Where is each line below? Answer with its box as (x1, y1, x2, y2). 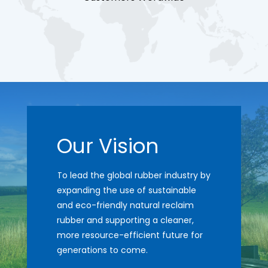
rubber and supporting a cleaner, (56, 214, 194, 226)
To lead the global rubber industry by (56, 169, 211, 181)
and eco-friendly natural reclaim (56, 199, 194, 211)
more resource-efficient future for (56, 229, 203, 241)
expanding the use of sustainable (56, 184, 196, 196)
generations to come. (56, 244, 148, 256)
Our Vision (56, 132, 159, 160)
